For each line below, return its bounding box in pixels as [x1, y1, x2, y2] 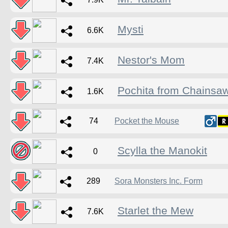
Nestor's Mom [118, 54, 185, 67]
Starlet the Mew [118, 205, 193, 217]
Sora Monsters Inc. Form [115, 177, 203, 186]
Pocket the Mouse [115, 117, 179, 126]
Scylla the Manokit [118, 145, 207, 157]
